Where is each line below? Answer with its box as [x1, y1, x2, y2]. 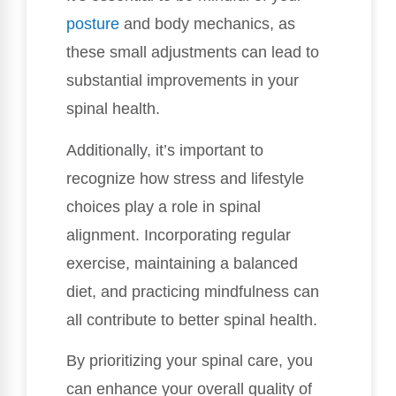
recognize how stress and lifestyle [66, 169, 304, 187]
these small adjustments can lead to [66, 43, 319, 62]
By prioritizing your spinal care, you [66, 352, 313, 370]
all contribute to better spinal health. [66, 310, 317, 329]
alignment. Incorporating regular [66, 225, 291, 244]
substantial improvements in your [66, 72, 299, 90]
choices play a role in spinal [66, 197, 261, 216]
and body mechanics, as [119, 15, 295, 34]
